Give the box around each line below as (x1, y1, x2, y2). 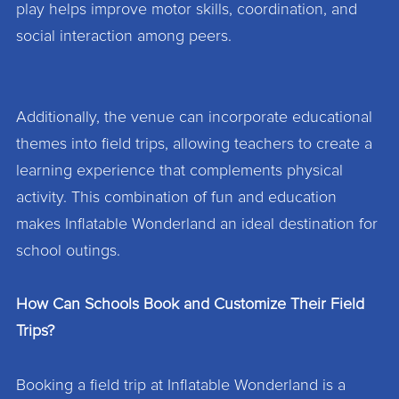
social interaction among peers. (15, 28, 232, 45)
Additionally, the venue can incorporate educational (15, 109, 372, 126)
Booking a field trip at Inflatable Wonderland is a (15, 377, 346, 394)
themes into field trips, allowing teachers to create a (15, 135, 372, 152)
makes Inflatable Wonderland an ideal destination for (15, 216, 378, 232)
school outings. (15, 242, 120, 259)
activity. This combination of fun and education (15, 189, 337, 206)
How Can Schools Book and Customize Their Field (15, 297, 364, 313)
